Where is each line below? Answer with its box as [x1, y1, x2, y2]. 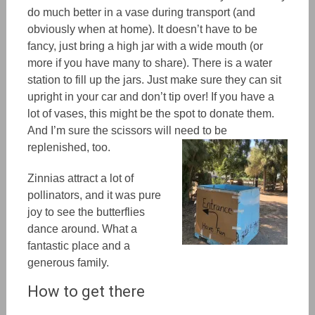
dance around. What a [27, 223, 137, 236]
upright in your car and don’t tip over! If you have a [27, 91, 274, 103]
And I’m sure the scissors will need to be [27, 124, 227, 137]
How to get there [27, 283, 145, 301]
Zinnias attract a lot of [27, 172, 134, 185]
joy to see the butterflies [27, 206, 145, 219]
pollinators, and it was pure [27, 189, 161, 202]
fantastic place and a [27, 240, 130, 252]
